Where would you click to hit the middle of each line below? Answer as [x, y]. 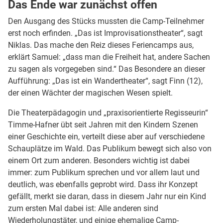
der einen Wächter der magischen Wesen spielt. [90, 93]
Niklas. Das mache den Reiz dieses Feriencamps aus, [101, 45]
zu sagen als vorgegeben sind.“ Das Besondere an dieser [107, 69]
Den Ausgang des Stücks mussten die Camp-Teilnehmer [106, 21]
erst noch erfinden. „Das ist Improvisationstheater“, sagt [105, 33]
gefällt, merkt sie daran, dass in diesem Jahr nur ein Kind [107, 196]
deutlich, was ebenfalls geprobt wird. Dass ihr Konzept [103, 184]
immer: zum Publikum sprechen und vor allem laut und [104, 172]
